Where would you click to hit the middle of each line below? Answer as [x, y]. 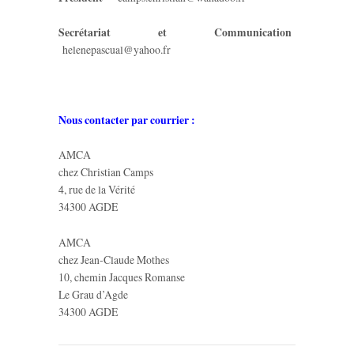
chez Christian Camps [106, 172]
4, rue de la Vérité [97, 190]
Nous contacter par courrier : [129, 120]
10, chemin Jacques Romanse [122, 277]
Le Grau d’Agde [93, 294]
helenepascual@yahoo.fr [117, 50]
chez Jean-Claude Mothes [114, 259]
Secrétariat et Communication [177, 33]
